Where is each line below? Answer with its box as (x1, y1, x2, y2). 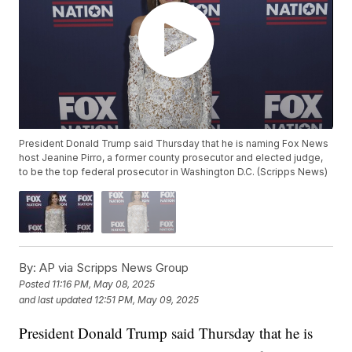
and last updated (19, 293, 93, 306)
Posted (19, 277, 53, 290)
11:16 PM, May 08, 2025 (52, 277, 156, 290)
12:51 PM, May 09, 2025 (94, 293, 200, 306)
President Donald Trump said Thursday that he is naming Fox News (19, 137, 329, 150)
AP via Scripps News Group (36, 259, 189, 275)
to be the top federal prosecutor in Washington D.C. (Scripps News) (19, 166, 328, 178)
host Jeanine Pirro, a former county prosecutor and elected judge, (19, 152, 324, 164)
